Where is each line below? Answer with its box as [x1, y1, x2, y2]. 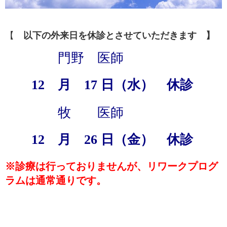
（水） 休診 [114, 77, 193, 92]
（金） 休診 [114, 132, 193, 147]
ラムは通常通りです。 [5, 174, 106, 186]
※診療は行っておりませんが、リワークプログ [5, 160, 218, 172]
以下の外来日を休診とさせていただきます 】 [23, 30, 215, 41]
